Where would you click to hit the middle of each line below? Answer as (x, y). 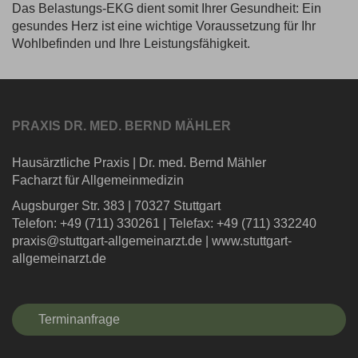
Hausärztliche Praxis (71, 162)
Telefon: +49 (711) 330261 (86, 223)
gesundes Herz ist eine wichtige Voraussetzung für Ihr (164, 26)
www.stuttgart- (252, 241)
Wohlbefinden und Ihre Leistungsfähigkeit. (131, 44)
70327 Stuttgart (177, 205)
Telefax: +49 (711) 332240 (243, 223)
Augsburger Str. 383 (68, 205)
